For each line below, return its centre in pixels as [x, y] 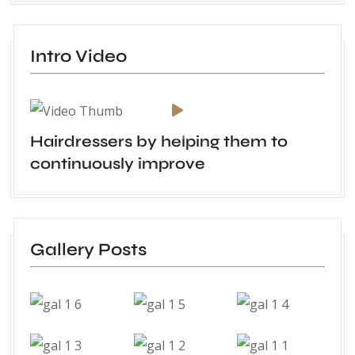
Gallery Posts [88, 250]
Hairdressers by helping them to [159, 141]
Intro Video [78, 57]
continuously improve [118, 163]
